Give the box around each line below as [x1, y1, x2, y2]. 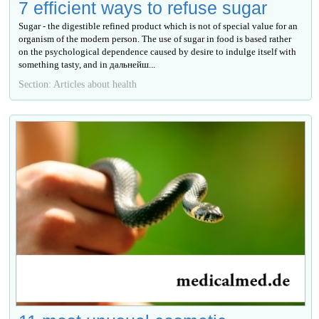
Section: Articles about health [19, 78, 137, 90]
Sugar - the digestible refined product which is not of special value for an [19, 21, 298, 32]
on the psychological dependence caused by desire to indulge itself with [19, 46, 297, 58]
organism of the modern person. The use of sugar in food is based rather [19, 33, 292, 45]
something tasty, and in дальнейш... [19, 59, 156, 70]
